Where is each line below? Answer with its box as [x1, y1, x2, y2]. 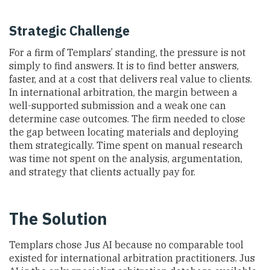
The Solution [9, 208, 107, 230]
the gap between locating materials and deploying [9, 126, 239, 139]
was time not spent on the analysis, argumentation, [9, 152, 242, 165]
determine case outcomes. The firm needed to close [9, 113, 245, 125]
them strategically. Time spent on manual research [9, 139, 243, 152]
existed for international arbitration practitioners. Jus [9, 251, 255, 264]
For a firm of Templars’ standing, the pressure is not [9, 46, 246, 59]
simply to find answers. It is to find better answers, [9, 60, 239, 72]
